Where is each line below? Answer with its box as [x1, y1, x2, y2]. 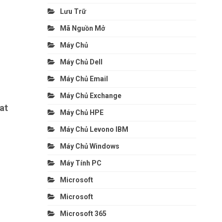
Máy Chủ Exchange [59, 91, 121, 100]
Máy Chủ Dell [59, 57, 106, 66]
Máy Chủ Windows [59, 142, 119, 150]
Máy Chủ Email [59, 74, 108, 83]
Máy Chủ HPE [59, 108, 105, 116]
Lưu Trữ [59, 7, 86, 15]
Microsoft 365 [59, 209, 107, 218]
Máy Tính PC [59, 159, 102, 167]
